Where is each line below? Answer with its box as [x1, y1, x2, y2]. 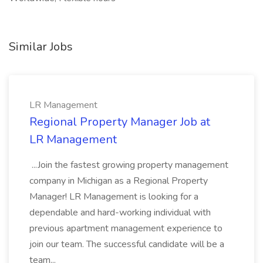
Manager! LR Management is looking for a [29, 190, 198, 203]
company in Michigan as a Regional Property [29, 174, 208, 187]
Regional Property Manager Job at [29, 114, 210, 130]
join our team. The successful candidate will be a [29, 238, 224, 251]
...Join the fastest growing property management [29, 159, 228, 171]
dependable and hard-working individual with [29, 206, 211, 219]
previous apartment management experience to [29, 222, 222, 235]
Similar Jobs [9, 39, 73, 55]
